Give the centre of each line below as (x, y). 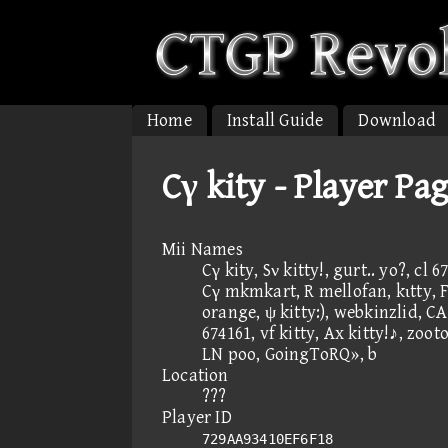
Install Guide (275, 120)
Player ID (197, 417)
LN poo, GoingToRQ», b (290, 354)
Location (195, 375)
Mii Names (202, 249)
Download (397, 120)
